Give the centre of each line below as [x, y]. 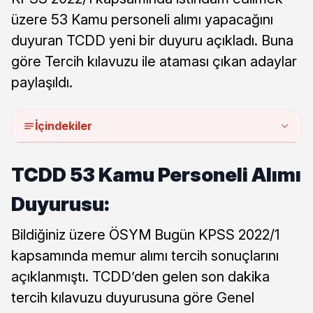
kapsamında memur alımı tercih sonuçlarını [145, 255]
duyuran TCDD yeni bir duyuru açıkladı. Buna [152, 40]
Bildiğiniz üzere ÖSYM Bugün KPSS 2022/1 [145, 234]
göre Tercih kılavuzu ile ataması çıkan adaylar [154, 61]
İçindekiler [64, 125]
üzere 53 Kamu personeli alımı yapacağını [142, 19]
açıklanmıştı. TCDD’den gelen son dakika [140, 276]
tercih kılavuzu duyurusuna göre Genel [133, 297]
